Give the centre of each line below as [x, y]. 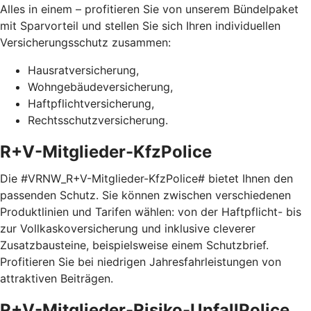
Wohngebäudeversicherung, [100, 86]
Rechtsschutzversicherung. [98, 120]
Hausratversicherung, [83, 70]
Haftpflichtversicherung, [91, 103]
